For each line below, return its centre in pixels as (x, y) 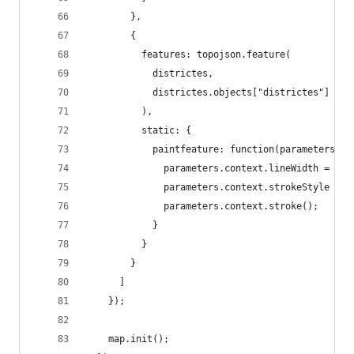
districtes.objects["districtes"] (208, 92)
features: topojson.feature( (188, 55)
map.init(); (128, 339)
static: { (139, 130)
